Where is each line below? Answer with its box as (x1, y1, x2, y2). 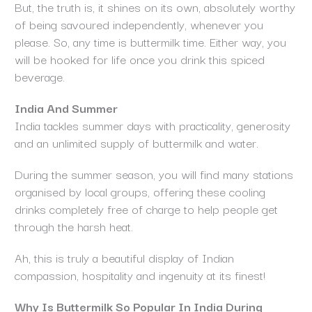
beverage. (14, 67, 68, 86)
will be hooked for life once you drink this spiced (14, 49, 265, 69)
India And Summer (14, 98, 118, 118)
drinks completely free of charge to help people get (14, 199, 278, 219)
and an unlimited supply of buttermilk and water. (14, 133, 262, 153)
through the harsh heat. (14, 217, 136, 236)
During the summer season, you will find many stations (14, 164, 293, 184)
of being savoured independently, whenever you (14, 15, 263, 34)
